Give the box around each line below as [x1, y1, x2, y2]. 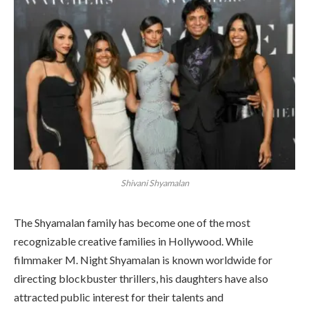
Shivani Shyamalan [120, 177, 189, 188]
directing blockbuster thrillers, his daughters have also [14, 271, 268, 285]
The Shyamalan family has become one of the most [14, 215, 250, 229]
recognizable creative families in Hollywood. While [14, 234, 253, 248]
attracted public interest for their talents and [14, 290, 223, 303]
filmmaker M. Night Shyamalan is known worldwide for [14, 252, 272, 266]
